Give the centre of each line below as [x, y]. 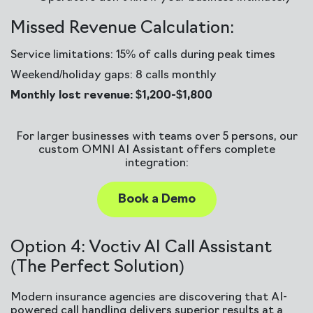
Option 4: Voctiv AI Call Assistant [141, 248]
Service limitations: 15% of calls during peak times [143, 55]
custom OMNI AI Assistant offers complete [156, 150]
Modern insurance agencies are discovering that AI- [149, 298]
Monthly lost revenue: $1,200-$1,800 [111, 96]
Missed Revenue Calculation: [122, 29]
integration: [156, 163]
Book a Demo [156, 199]
